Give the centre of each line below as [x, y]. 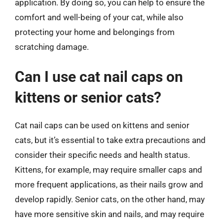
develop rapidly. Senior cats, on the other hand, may [110, 199]
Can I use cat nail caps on [99, 77]
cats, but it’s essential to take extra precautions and [110, 140]
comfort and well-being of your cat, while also [99, 17]
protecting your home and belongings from [95, 32]
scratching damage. [52, 47]
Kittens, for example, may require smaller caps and [109, 170]
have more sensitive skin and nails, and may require [110, 214]
